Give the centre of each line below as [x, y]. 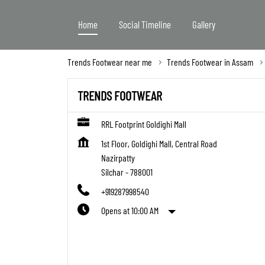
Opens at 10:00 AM [130, 211]
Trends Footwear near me [110, 62]
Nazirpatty [118, 158]
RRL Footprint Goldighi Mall [144, 124]
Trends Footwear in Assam [210, 62]
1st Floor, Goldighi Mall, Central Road [159, 144]
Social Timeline [145, 24]
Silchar [112, 172]
